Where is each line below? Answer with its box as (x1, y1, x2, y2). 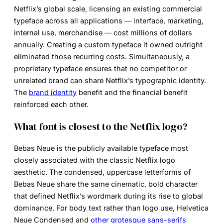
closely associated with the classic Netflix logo (14, 155, 175, 164)
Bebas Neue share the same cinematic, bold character (14, 179, 198, 188)
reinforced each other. (14, 100, 89, 109)
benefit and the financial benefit (77, 88, 188, 97)
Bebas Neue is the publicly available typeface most (14, 143, 188, 152)
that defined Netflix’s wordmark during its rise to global (14, 191, 203, 200)
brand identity (29, 88, 77, 97)
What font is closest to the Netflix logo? (14, 119, 188, 133)
